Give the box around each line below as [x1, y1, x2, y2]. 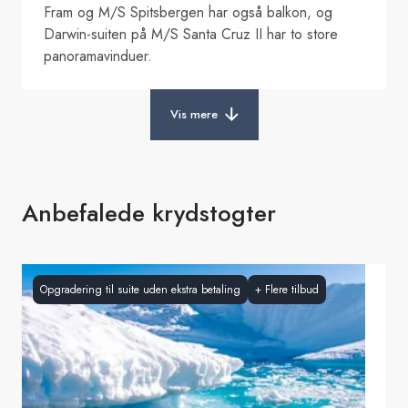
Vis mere [169, 105, 218, 123]
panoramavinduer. [44, 45, 152, 66]
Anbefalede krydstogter [22, 195, 276, 230]
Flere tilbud [265, 280, 319, 298]
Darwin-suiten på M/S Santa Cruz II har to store [44, 23, 338, 45]
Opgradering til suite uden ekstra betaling [40, 280, 240, 298]
